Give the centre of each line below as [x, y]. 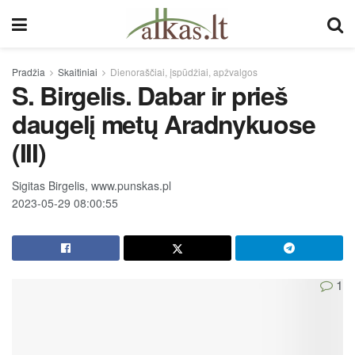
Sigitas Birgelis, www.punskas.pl [92, 185]
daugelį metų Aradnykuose [164, 124]
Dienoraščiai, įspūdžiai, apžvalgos [184, 72]
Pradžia [29, 72]
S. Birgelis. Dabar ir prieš [150, 95]
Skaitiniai [78, 72]
